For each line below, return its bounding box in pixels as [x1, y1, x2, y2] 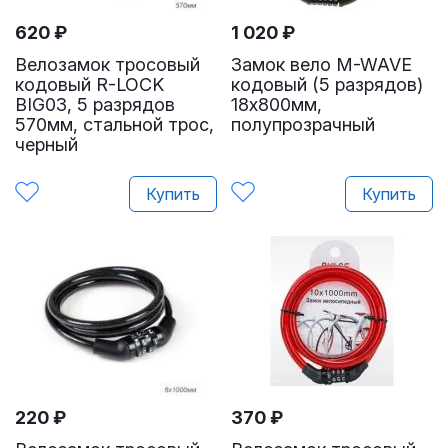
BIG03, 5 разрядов [15, 94, 175, 116]
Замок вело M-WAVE [231, 54, 412, 76]
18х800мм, [231, 94, 322, 116]
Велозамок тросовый [15, 54, 200, 76]
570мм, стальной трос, [15, 114, 214, 136]
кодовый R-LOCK [15, 74, 164, 96]
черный [15, 134, 78, 156]
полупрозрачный [231, 114, 375, 136]
